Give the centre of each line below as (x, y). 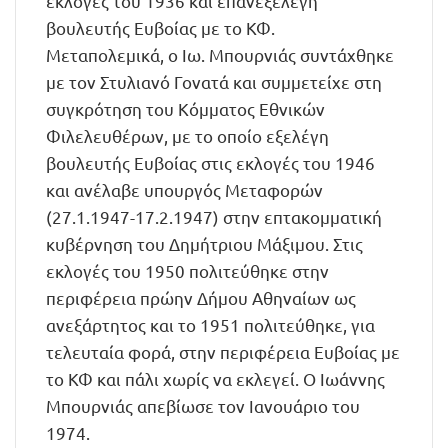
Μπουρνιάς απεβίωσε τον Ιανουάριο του (203, 405)
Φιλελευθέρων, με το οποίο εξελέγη (187, 135)
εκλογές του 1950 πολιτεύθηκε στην (187, 270)
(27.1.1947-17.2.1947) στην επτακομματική (214, 216)
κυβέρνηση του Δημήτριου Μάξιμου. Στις (204, 243)
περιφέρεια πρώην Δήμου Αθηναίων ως (201, 297)
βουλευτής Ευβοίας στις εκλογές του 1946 (210, 162)
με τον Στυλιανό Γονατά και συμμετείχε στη (214, 81)
